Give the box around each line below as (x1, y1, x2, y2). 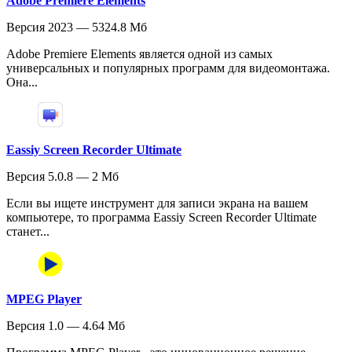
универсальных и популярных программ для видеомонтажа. (6, 60, 330, 75)
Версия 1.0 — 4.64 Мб (6, 318, 125, 332)
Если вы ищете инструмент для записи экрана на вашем (6, 196, 308, 210)
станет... (6, 224, 49, 238)
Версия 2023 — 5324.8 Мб (6, 20, 147, 34)
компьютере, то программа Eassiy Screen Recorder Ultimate (6, 210, 317, 224)
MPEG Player (6, 291, 82, 306)
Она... (6, 75, 38, 89)
